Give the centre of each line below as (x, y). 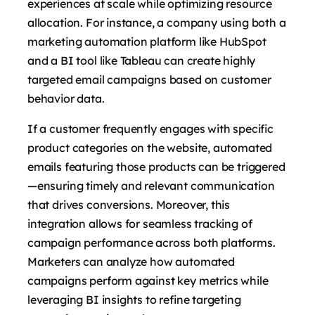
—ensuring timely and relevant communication (151, 186)
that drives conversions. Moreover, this (129, 205)
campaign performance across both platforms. (152, 243)
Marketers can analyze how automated (131, 262)
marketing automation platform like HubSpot (147, 42)
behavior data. (66, 99)
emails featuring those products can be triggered (156, 167)
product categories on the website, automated (150, 148)
